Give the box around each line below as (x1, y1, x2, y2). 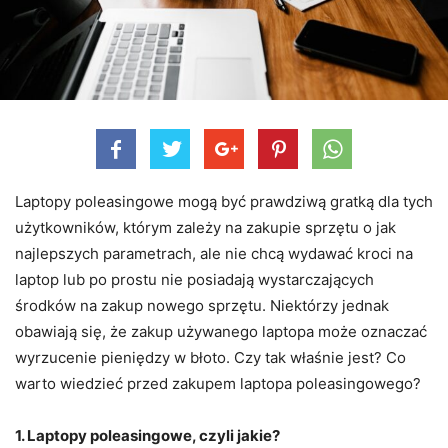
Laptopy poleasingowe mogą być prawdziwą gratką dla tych (15, 191, 433, 211)
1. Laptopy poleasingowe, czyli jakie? (15, 425, 280, 445)
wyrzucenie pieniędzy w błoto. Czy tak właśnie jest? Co (15, 347, 406, 367)
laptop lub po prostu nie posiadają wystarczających (15, 269, 374, 289)
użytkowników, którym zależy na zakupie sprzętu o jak (15, 217, 396, 237)
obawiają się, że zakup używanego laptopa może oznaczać (15, 321, 427, 341)
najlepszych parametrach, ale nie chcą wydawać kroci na (15, 243, 413, 263)
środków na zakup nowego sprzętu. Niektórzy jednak (15, 295, 389, 315)
